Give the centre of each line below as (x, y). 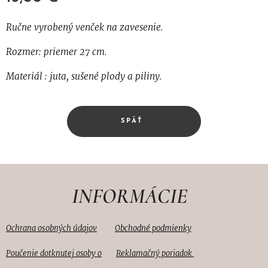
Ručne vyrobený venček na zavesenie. (84, 28)
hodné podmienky (160, 229)
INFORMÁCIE (134, 197)
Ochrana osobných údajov (51, 229)
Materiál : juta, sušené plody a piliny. (84, 77)
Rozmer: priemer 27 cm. (56, 52)
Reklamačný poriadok (155, 253)
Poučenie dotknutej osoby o (54, 254)
